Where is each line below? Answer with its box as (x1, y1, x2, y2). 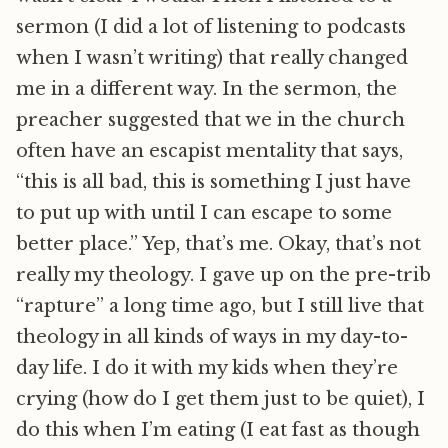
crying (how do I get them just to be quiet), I (16, 388, 425, 410)
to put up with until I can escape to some (16, 202, 392, 224)
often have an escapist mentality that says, (16, 140, 403, 162)
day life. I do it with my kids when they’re (16, 357, 398, 379)
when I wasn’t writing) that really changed (16, 47, 408, 69)
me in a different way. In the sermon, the (16, 78, 397, 100)
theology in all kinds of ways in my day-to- (16, 326, 408, 348)
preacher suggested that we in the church (16, 109, 405, 131)
